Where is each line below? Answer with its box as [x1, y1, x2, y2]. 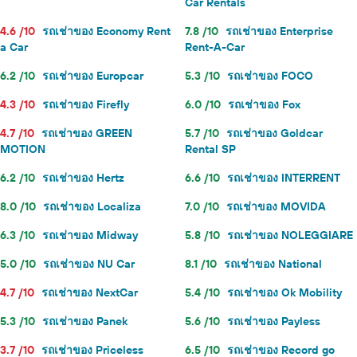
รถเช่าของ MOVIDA [226, 199, 326, 214]
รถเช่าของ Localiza [43, 199, 141, 214]
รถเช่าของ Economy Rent [42, 24, 171, 38]
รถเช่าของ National [224, 257, 322, 271]
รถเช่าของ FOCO [227, 69, 313, 83]
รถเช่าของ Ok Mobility [227, 285, 342, 300]
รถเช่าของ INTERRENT [227, 171, 340, 185]
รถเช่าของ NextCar [41, 285, 138, 300]
